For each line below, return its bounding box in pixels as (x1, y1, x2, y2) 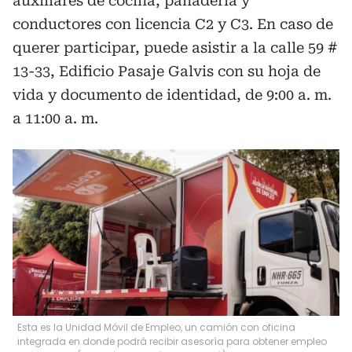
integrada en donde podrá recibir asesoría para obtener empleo (17, 334, 327, 348)
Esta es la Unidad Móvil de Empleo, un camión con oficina (17, 320, 295, 334)
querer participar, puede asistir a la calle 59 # (13, 39, 338, 56)
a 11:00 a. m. (13, 110, 98, 126)
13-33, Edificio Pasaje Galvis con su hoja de (13, 63, 321, 79)
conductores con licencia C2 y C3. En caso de (13, 16, 333, 32)
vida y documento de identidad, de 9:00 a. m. (13, 86, 332, 103)
